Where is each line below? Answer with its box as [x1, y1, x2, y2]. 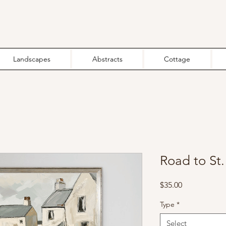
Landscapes [13, 54, 50, 64]
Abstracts [92, 54, 123, 64]
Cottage [164, 54, 191, 64]
